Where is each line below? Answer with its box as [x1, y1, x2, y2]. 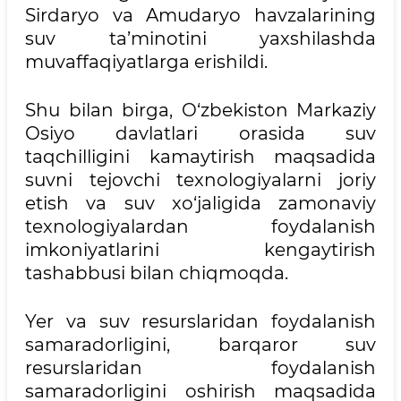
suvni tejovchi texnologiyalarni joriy [25, 168, 376, 191]
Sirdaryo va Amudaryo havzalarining [25, 4, 376, 26]
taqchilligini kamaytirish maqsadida [25, 145, 376, 167]
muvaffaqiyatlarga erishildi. [25, 50, 268, 73]
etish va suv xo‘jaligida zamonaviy [25, 192, 376, 214]
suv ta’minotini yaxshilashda [25, 27, 376, 49]
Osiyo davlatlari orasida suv [25, 122, 376, 144]
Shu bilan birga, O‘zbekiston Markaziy [25, 98, 376, 121]
